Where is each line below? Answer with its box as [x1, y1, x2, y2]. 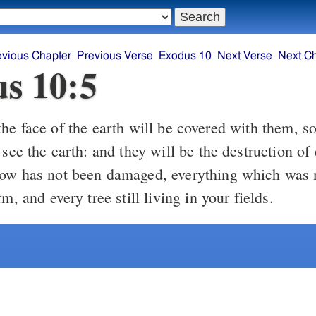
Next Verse [217, 50, 273, 62]
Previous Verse [77, 50, 154, 62]
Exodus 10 [159, 50, 212, 62]
